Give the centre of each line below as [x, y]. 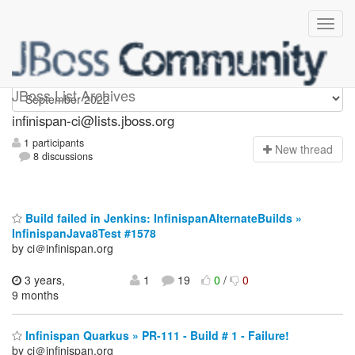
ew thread [308, 149]
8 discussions [62, 157]
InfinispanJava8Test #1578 [84, 233]
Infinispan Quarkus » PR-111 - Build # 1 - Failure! [156, 336]
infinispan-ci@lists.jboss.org [93, 120]
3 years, [43, 279]
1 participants [52, 143]
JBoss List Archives [74, 95]
